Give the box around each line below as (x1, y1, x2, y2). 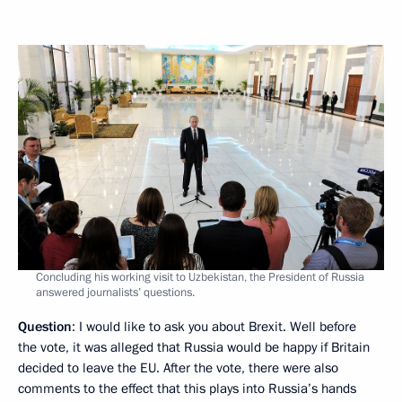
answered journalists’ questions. (36, 284, 195, 301)
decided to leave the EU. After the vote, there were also (18, 359, 338, 378)
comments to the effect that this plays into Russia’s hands (18, 380, 356, 398)
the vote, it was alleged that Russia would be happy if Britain (18, 338, 370, 357)
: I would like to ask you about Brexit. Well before (72, 318, 356, 336)
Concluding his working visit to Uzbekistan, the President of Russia (36, 269, 364, 286)
